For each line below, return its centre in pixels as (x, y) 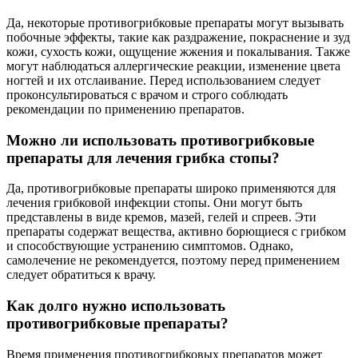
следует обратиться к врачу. (81, 275)
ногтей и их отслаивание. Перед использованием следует (163, 80)
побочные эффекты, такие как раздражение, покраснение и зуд (178, 37)
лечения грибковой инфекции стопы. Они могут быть (154, 203)
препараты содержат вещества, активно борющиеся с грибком (176, 232)
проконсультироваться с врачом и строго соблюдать (147, 94)
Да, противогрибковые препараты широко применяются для (171, 189)
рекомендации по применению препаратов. (125, 109)
